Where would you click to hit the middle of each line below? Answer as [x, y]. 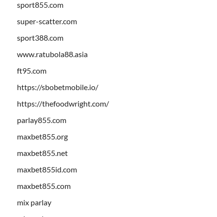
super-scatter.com [47, 21]
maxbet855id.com [47, 170]
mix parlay [34, 202]
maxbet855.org [42, 137]
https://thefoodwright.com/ [63, 104]
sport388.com [40, 38]
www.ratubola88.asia [52, 54]
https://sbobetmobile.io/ [58, 87]
